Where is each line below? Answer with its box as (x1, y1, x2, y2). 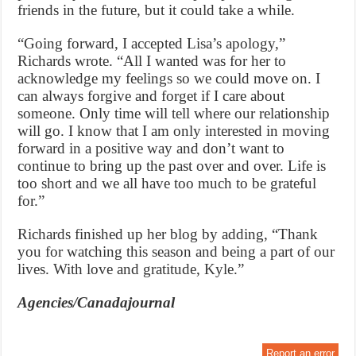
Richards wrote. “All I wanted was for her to (17, 52, 287, 70)
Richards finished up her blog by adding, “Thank (17, 226, 319, 243)
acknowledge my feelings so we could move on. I (17, 70, 321, 87)
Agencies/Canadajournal (17, 294, 176, 311)
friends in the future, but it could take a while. (17, 2, 296, 19)
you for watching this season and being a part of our (17, 243, 335, 261)
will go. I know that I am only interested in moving (17, 122, 331, 140)
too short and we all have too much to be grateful (17, 175, 317, 192)
